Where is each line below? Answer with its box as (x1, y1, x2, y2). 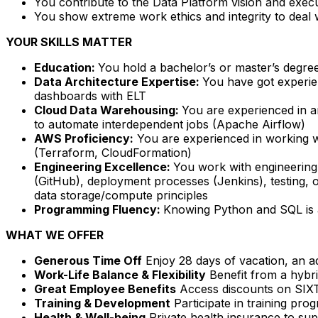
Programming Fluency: (34, 202, 163, 216)
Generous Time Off (34, 253, 142, 268)
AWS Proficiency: (34, 131, 133, 146)
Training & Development (34, 295, 170, 310)
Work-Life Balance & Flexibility (34, 267, 206, 282)
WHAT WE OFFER (6, 227, 104, 242)
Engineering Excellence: (34, 159, 173, 174)
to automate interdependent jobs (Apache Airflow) (34, 116, 305, 131)
